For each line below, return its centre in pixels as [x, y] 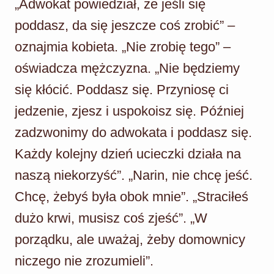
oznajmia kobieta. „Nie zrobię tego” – [123, 46]
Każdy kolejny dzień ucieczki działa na [128, 154]
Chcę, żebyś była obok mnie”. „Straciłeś [131, 196]
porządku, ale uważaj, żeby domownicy [130, 239]
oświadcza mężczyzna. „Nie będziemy [127, 68]
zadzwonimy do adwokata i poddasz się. [133, 132]
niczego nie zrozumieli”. [84, 261]
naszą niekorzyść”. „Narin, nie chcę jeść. [134, 175]
